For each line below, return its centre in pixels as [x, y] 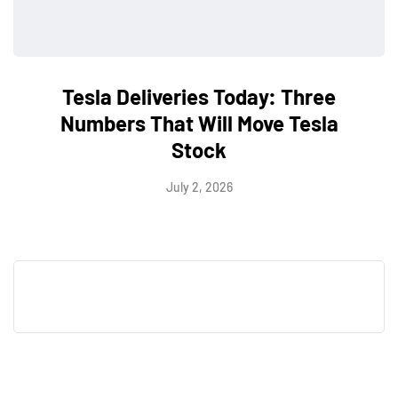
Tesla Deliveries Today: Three [199, 96]
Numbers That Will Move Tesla [199, 123]
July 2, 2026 [199, 187]
